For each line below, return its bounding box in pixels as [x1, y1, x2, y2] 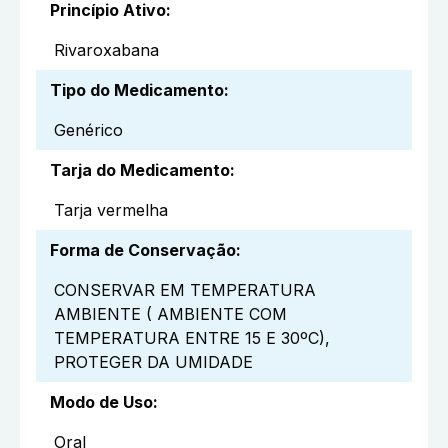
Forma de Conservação [50, 240, 236, 261]
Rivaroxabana [54, 40, 159, 61]
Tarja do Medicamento [50, 160, 230, 181]
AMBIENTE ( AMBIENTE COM [54, 304, 287, 325]
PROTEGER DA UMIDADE [54, 352, 253, 373]
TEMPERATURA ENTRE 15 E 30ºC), [54, 328, 330, 349]
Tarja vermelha [54, 200, 168, 221]
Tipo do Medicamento [50, 80, 224, 101]
